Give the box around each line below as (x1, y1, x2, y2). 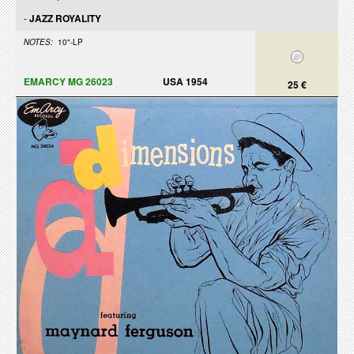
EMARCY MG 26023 (24, 74, 113, 88)
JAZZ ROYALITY (29, 11, 101, 25)
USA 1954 (163, 74, 208, 88)
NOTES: (24, 36, 53, 47)
